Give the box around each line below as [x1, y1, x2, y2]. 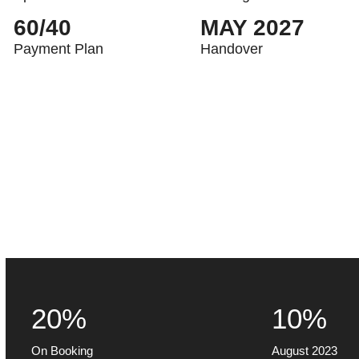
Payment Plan [14, 40, 103, 57]
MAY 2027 [200, 14, 305, 40]
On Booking [31, 343, 94, 357]
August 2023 [271, 343, 337, 357]
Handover [200, 40, 264, 57]
